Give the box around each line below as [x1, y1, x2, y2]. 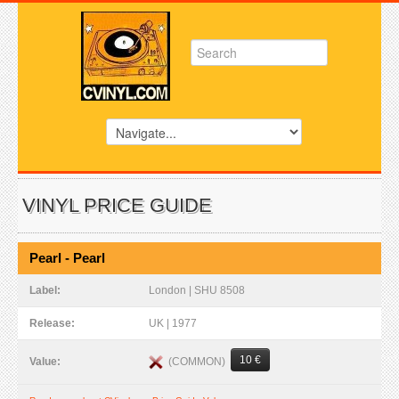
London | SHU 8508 [149, 284, 245, 297]
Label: [29, 284, 63, 297]
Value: [29, 355, 63, 368]
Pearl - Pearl [29, 250, 105, 265]
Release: [29, 317, 77, 330]
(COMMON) [163, 354, 231, 368]
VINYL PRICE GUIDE [22, 194, 212, 216]
